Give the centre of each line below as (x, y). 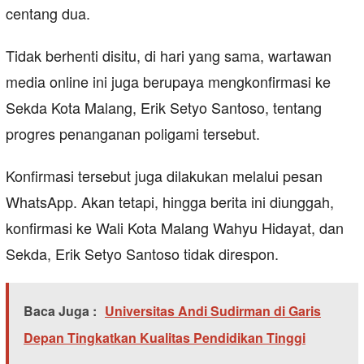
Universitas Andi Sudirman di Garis (213, 310)
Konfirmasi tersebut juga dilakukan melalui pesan (164, 175)
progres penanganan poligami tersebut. (133, 133)
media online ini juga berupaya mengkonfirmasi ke (168, 81)
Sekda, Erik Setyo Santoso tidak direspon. (142, 253)
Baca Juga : (60, 310)
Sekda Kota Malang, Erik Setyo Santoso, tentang (164, 107)
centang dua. (48, 13)
